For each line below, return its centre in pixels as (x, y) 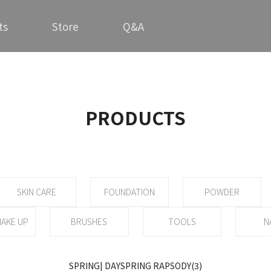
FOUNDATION (129, 192)
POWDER (222, 192)
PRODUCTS (135, 117)
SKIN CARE (37, 192)
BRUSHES (89, 221)
